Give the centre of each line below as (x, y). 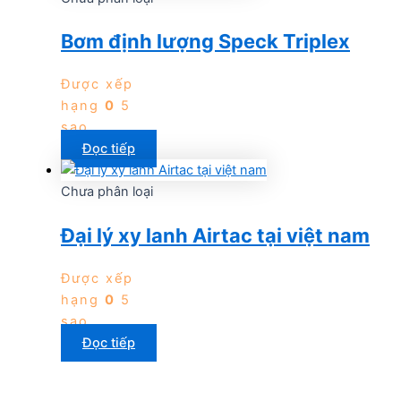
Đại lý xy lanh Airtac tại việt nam (215, 235)
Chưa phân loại (107, 192)
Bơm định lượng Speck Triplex (205, 42)
